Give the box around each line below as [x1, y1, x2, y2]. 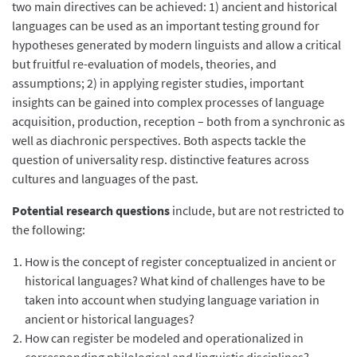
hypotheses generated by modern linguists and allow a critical [12, 36, 341, 53]
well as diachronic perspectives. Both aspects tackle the [12, 131, 306, 148]
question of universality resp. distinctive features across [12, 151, 309, 167]
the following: [12, 221, 85, 237]
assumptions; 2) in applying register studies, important [12, 74, 304, 91]
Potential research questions [12, 202, 170, 218]
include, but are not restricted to [170, 202, 344, 218]
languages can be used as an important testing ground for [12, 17, 320, 33]
